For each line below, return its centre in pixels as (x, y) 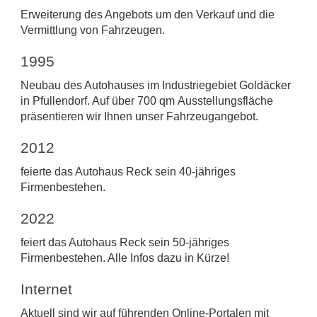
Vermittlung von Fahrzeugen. (92, 30)
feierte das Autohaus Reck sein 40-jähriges (128, 171)
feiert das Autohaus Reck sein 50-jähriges (125, 242)
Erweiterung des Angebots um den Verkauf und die (147, 14)
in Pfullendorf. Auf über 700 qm (99, 100)
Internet (46, 289)
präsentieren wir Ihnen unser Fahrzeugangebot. (139, 116)
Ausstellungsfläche (225, 100)
